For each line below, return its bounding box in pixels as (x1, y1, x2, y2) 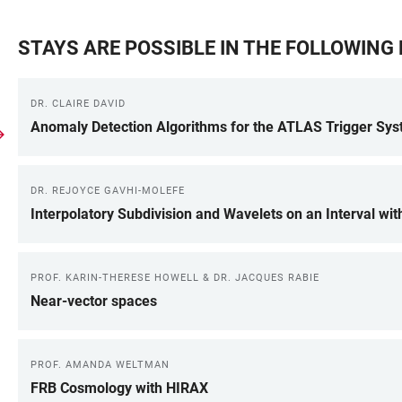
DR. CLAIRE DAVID (31, 98, 126, 109)
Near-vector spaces (31, 293, 157, 310)
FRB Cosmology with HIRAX (31, 380, 208, 397)
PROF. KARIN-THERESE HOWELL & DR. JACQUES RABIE (31, 272, 319, 284)
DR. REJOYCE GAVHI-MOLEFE (31, 185, 185, 197)
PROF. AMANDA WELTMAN (31, 359, 170, 371)
